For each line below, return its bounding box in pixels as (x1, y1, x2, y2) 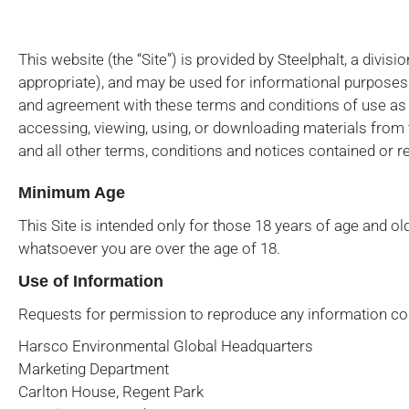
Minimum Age (18, 184, 125, 202)
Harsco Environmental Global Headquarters (18, 337, 313, 355)
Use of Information (18, 272, 163, 290)
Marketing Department (18, 360, 169, 378)
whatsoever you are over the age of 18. (18, 239, 280, 257)
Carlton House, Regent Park (18, 383, 204, 401)
